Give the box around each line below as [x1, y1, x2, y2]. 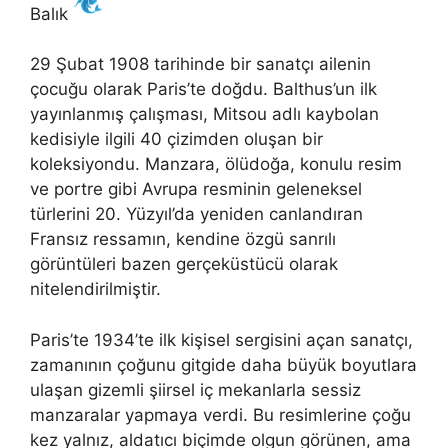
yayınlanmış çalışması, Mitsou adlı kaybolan [30, 104, 379, 124]
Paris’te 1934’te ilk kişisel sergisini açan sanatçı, [30, 329, 413, 350]
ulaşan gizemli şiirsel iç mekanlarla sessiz [30, 379, 361, 400]
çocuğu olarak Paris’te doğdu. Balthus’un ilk [30, 79, 377, 99]
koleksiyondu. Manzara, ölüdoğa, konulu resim [30, 154, 402, 174]
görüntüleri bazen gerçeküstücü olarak [30, 254, 338, 274]
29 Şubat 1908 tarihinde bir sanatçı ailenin [30, 54, 371, 74]
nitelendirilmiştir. [30, 279, 161, 299]
